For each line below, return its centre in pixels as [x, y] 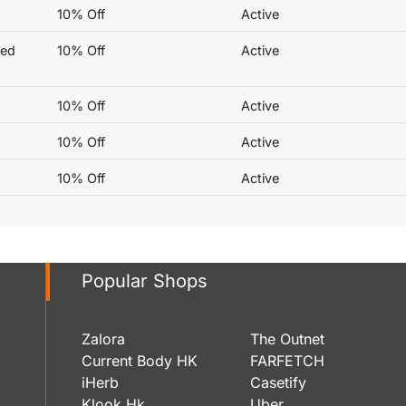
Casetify [278, 382]
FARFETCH [287, 360]
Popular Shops [145, 281]
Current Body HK [140, 360]
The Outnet [287, 338]
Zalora [103, 338]
